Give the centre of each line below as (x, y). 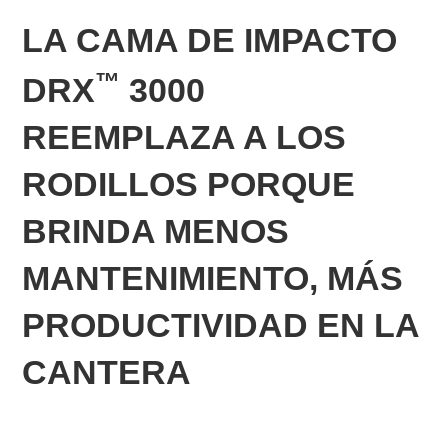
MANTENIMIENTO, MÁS (213, 278)
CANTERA (107, 372)
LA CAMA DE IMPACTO (210, 40)
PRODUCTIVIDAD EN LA (221, 325)
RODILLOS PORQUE (189, 184)
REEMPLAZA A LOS (184, 137)
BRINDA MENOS (156, 231)
